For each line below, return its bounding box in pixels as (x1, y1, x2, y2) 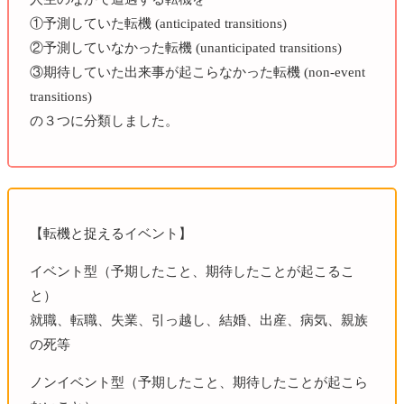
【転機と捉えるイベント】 (29, 225, 192, 241)
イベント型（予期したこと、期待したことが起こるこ (29, 263, 354, 279)
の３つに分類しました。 (29, 113, 179, 128)
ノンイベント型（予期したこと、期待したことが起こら (29, 374, 368, 390)
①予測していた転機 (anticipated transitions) (29, 15, 287, 31)
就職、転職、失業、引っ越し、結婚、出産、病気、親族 (29, 312, 368, 327)
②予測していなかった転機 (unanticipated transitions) (29, 40, 342, 55)
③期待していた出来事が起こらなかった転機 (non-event (29, 64, 365, 79)
